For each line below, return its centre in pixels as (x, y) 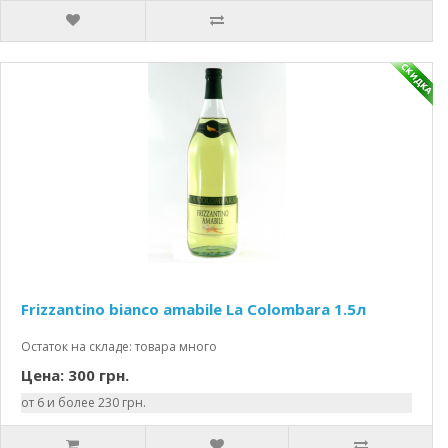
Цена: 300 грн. (75, 375)
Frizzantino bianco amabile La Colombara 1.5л (193, 309)
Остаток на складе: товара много (119, 346)
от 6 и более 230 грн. (83, 402)
